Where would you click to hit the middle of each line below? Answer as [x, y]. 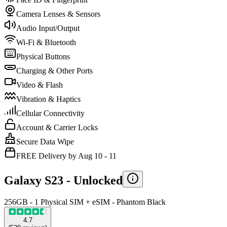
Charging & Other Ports [54, 70]
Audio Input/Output [48, 28]
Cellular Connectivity [50, 113]
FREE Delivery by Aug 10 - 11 [66, 156]
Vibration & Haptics [48, 99]
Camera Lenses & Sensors [58, 14]
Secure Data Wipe [45, 141]
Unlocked [98, 180]
